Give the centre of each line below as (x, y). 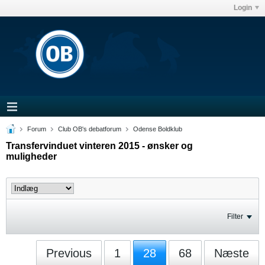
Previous (69, 253)
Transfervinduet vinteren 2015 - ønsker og (99, 146)
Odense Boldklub (158, 129)
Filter (235, 216)
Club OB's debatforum (90, 129)
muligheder (31, 156)
